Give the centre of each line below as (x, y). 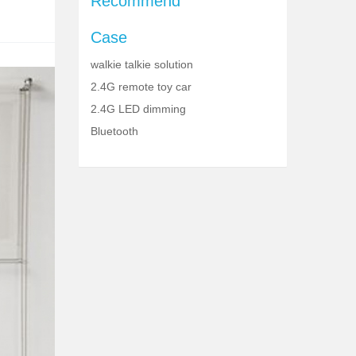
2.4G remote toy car (141, 87)
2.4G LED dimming (138, 109)
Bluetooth (114, 132)
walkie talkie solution (141, 65)
